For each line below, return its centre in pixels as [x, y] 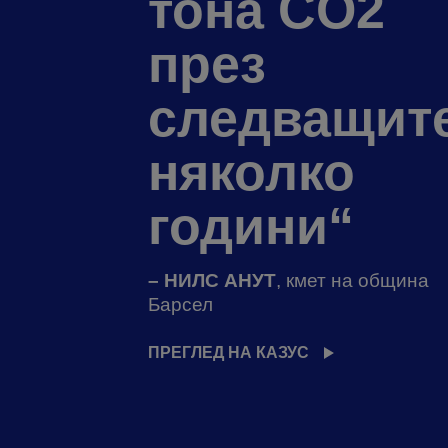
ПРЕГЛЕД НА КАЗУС [228, 352]
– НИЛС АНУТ [211, 280]
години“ [250, 226]
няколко [251, 172]
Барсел [180, 304]
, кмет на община [352, 280]
